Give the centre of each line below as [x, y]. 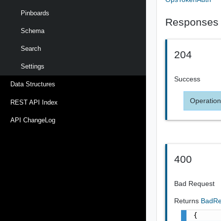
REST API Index [34, 102]
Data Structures [33, 84]
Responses [192, 22]
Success [187, 79]
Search [31, 49]
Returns [188, 201]
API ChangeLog [33, 120]
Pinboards [35, 13]
